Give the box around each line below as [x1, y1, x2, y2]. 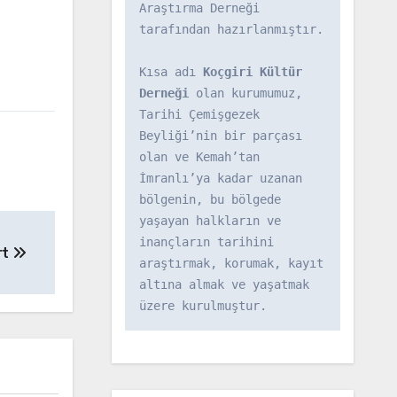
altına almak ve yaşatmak [138, 277, 309, 292]
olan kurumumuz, [188, 86, 302, 100]
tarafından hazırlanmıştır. [138, 22, 323, 36]
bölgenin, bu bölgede [138, 192, 281, 206]
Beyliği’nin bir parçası [138, 128, 302, 143]
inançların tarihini [138, 235, 274, 249]
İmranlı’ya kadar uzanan [138, 171, 302, 185]
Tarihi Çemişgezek [138, 107, 260, 121]
